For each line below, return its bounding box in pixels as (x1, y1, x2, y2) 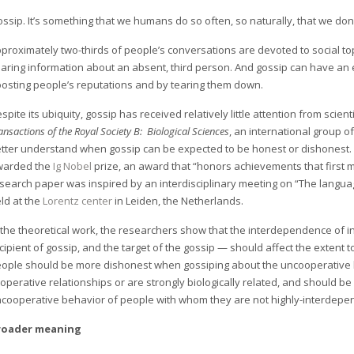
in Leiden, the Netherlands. (112, 194, 244, 208)
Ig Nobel (53, 159, 92, 173)
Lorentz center (43, 194, 113, 208)
